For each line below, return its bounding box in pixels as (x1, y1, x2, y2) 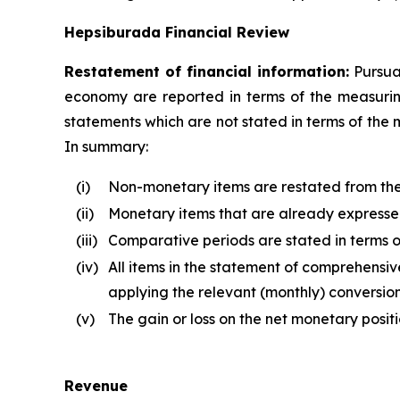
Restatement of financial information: (64, 62, 349, 80)
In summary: (64, 137, 148, 155)
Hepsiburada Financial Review (64, 22, 289, 41)
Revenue (64, 376, 132, 395)
